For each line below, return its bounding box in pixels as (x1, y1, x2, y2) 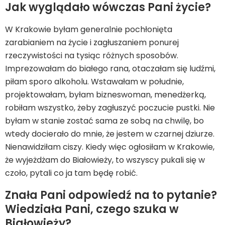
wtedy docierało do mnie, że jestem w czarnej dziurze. (5, 128, 214, 140)
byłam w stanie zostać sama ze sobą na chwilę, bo (5, 115, 204, 127)
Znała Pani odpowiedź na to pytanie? (5, 187, 217, 203)
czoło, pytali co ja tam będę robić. (5, 167, 138, 179)
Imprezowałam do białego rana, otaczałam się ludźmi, (5, 63, 215, 74)
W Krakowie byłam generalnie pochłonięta (5, 24, 172, 35)
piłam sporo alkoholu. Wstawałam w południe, (5, 76, 184, 87)
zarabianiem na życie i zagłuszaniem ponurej (5, 37, 179, 48)
